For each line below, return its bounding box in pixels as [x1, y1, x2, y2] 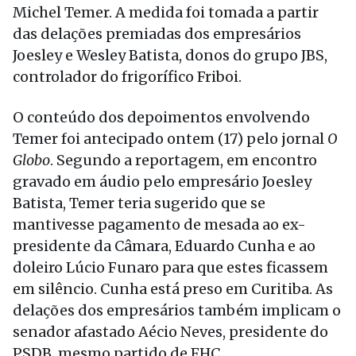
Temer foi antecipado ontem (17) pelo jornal [13, 130, 327, 148]
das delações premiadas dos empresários [13, 25, 301, 43]
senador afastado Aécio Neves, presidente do [13, 323, 328, 341]
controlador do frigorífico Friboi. [13, 68, 242, 86]
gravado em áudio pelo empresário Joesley [13, 172, 311, 191]
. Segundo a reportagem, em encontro [50, 151, 317, 169]
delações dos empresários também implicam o [13, 301, 341, 319]
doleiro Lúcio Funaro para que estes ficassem [13, 258, 328, 277]
